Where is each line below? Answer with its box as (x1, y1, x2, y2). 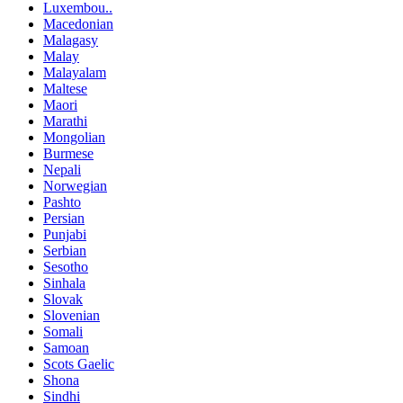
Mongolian (43, 130, 105, 146)
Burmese (43, 146, 94, 162)
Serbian (43, 243, 86, 259)
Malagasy (43, 32, 98, 49)
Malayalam (43, 65, 106, 81)
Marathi (43, 113, 87, 130)
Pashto (43, 194, 81, 210)
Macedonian (43, 16, 113, 32)
